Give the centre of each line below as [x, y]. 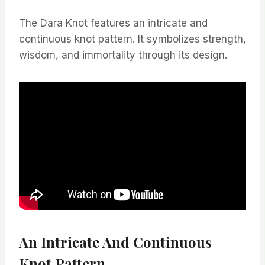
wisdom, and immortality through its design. [123, 55]
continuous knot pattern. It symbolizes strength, [132, 39]
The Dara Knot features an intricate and [113, 23]
